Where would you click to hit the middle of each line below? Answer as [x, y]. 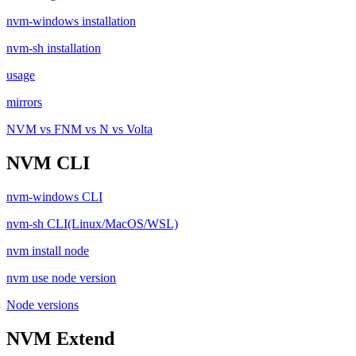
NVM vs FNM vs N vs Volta [79, 129]
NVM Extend [60, 338]
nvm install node [48, 250]
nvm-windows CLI [54, 196]
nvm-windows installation [71, 21]
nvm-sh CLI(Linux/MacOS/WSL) [92, 223]
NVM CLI [48, 163]
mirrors [24, 102]
